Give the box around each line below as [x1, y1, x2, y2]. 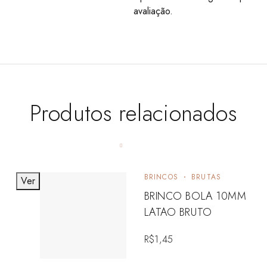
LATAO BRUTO [144, 204, 212, 220]
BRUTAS [191, 171, 222, 182]
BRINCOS [144, 171, 179, 182]
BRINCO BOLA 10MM [144, 188, 247, 204]
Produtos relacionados [30, 96, 237, 129]
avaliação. [133, 4, 173, 18]
